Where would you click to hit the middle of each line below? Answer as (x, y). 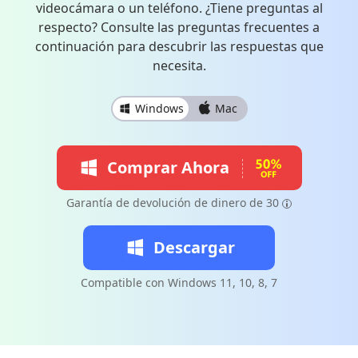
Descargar (194, 247)
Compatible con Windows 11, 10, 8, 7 (179, 282)
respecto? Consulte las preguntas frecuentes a (179, 27)
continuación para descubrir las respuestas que (179, 46)
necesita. (179, 66)
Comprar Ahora (168, 167)
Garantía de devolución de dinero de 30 (173, 203)
